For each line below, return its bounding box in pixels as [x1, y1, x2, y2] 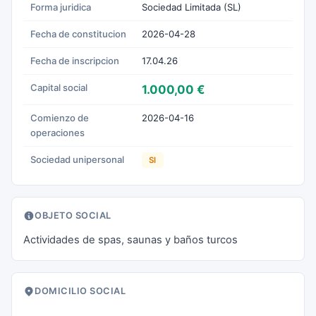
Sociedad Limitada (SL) [142, 1, 241, 13]
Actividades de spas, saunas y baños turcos [23, 233, 238, 246]
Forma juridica [30, 1, 91, 13]
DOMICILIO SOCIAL [35, 286, 126, 296]
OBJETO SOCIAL [35, 210, 111, 221]
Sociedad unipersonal [30, 154, 124, 165]
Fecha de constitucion [30, 28, 126, 39]
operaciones [30, 127, 85, 138]
